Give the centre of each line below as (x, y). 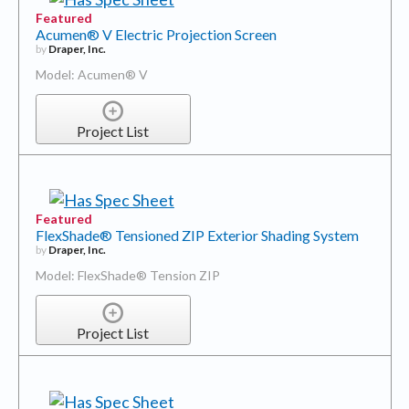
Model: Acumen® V (91, 74)
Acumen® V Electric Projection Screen (156, 34)
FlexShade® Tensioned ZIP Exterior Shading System (197, 236)
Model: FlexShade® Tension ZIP (127, 276)
